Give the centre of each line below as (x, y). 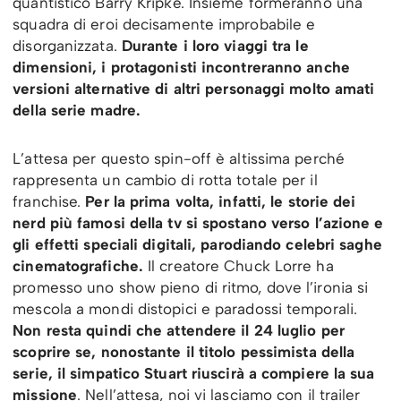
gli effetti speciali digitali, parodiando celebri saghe (197, 245)
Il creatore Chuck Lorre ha (238, 266)
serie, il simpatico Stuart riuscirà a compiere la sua (194, 374)
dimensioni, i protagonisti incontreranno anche (181, 68)
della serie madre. (77, 111)
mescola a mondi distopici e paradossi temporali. (185, 309)
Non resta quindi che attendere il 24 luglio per (179, 331)
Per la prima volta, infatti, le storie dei (221, 202)
